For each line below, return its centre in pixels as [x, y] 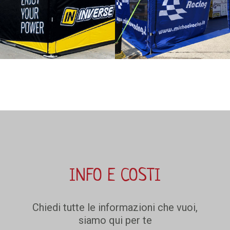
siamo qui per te [115, 220]
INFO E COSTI [115, 176]
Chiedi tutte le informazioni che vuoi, [115, 207]
